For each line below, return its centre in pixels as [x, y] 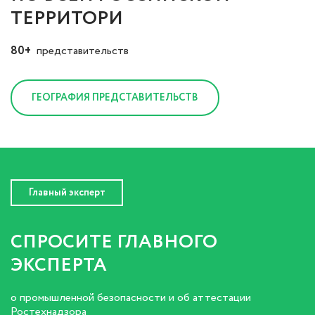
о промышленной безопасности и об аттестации [131, 298]
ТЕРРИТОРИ [67, 19]
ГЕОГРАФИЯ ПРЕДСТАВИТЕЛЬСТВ [115, 98]
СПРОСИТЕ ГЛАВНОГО [114, 243]
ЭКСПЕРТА [59, 266]
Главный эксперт [67, 193]
